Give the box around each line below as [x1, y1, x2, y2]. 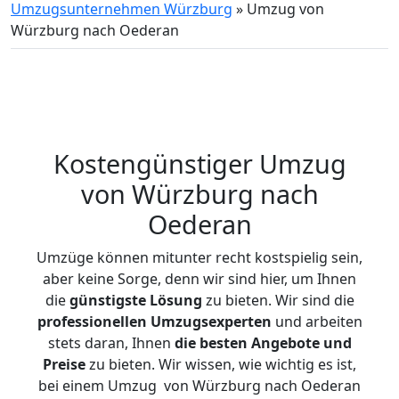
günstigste [69, 290, 146, 310]
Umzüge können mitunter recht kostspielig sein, [37, 248, 362, 267]
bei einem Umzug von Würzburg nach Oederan [38, 376, 361, 395]
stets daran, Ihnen [47, 333, 175, 353]
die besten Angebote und [174, 333, 352, 353]
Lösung [149, 290, 202, 310]
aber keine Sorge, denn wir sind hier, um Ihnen [43, 269, 356, 289]
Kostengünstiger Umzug [53, 146, 346, 181]
